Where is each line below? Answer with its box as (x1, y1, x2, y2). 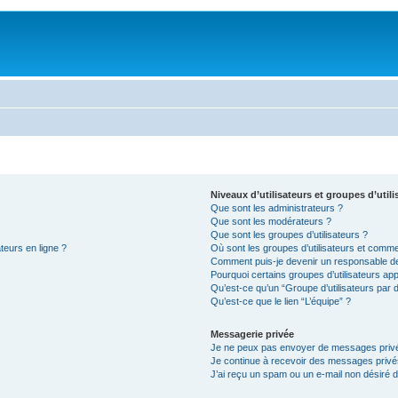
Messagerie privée (210, 329, 294, 339)
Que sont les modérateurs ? (210, 216, 331, 227)
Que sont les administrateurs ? (210, 203, 343, 213)
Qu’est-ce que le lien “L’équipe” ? (210, 296, 351, 306)
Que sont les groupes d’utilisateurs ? (210, 229, 368, 240)
